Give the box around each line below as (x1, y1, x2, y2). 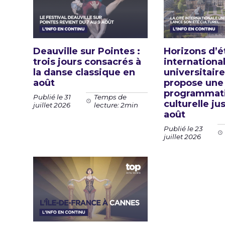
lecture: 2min (94, 101, 139, 109)
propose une (164, 77, 224, 89)
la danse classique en (33, 67, 135, 78)
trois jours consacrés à (33, 56, 141, 68)
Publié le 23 (164, 124, 203, 133)
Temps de (94, 93, 127, 101)
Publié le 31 (33, 92, 71, 101)
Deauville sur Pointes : (33, 46, 140, 57)
